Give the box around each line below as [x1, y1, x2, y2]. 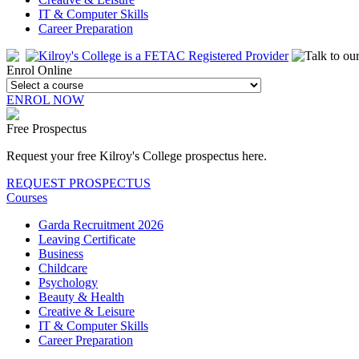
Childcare [38, 261, 87, 276]
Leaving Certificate [38, 232, 135, 247]
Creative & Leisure [38, 305, 135, 319]
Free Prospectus [6, 122, 87, 136]
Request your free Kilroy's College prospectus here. [6, 149, 267, 163]
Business [38, 247, 83, 261]
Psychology [38, 276, 98, 290]
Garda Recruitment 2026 [38, 218, 163, 232]
